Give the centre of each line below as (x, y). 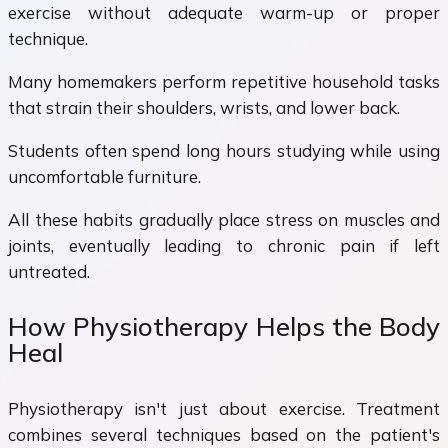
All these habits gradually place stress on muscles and (224, 219)
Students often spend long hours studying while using (224, 150)
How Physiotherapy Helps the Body (224, 327)
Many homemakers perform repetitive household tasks (224, 81)
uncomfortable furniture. (104, 176)
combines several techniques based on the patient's (224, 434)
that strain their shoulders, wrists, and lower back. (204, 107)
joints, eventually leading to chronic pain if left (224, 245)
